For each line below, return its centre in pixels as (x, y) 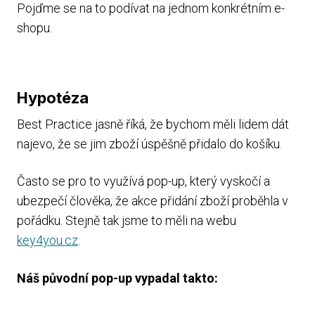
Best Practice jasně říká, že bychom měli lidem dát (153, 124)
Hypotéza (53, 97)
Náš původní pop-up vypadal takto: (117, 278)
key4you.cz (47, 240)
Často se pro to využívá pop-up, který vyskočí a (143, 181)
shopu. (34, 27)
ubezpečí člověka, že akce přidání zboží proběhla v (153, 201)
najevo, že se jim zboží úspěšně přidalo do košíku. (149, 143)
